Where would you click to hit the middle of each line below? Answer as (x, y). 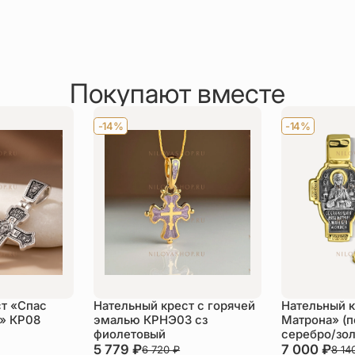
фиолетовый (130, 334)
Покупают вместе (177, 94)
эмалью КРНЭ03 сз (151, 320)
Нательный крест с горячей (175, 305)
